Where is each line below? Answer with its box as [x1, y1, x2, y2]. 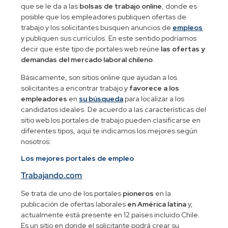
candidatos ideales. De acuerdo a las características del [21, 104, 207, 114]
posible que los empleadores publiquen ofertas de [21, 12, 187, 21]
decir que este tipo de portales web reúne [21, 44, 161, 53]
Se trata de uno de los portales [21, 189, 123, 198]
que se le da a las [21, 1, 80, 11]
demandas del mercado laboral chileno [21, 54, 153, 64]
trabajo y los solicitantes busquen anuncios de [21, 22, 173, 32]
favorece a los [129, 83, 180, 93]
